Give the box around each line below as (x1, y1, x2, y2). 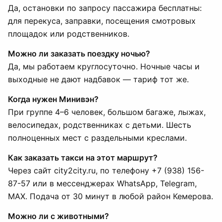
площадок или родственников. (8, 29, 129, 39)
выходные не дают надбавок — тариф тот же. (8, 74, 189, 84)
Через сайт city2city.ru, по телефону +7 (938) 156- (8, 166, 204, 175)
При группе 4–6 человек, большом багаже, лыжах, (8, 107, 206, 117)
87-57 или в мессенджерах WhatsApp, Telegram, (8, 178, 197, 188)
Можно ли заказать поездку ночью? (8, 49, 150, 58)
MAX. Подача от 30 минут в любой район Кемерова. (8, 191, 213, 201)
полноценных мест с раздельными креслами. (8, 133, 187, 143)
